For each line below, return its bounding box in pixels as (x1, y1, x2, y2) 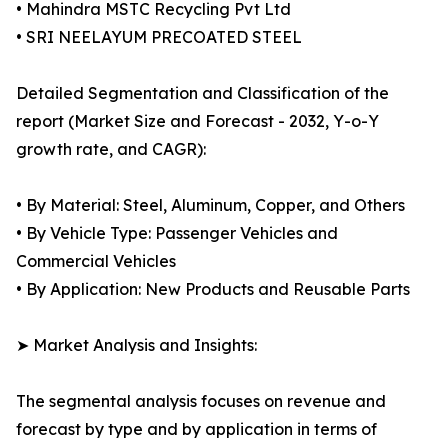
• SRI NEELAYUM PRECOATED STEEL (16, 27, 302, 48)
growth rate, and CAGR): (16, 139, 206, 160)
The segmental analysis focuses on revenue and (16, 391, 386, 412)
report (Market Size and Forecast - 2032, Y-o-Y (16, 111, 379, 132)
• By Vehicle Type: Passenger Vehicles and (16, 223, 338, 244)
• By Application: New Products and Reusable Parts (16, 279, 410, 300)
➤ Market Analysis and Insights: (16, 335, 257, 356)
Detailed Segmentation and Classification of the (16, 83, 389, 104)
